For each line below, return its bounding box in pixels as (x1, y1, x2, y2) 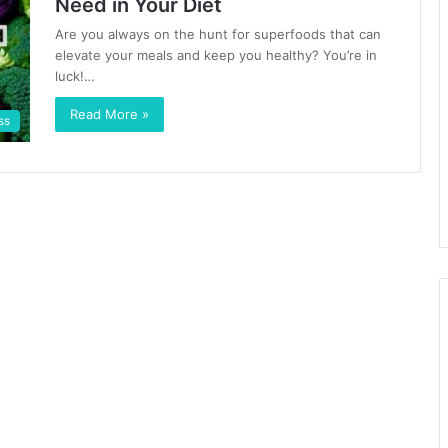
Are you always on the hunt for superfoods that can (55, 26, 381, 42)
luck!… (55, 68, 95, 84)
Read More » (70, 106, 149, 122)
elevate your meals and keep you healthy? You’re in (55, 47, 377, 63)
